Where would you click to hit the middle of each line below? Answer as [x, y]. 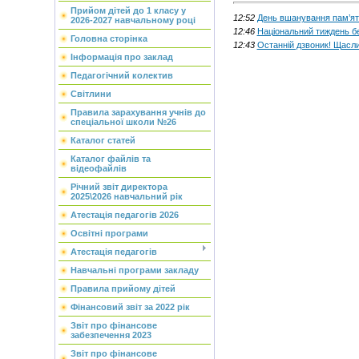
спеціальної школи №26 [123, 122]
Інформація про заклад [121, 57]
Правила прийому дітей [123, 288]
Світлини [91, 94]
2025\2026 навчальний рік [126, 196]
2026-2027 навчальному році [133, 20]
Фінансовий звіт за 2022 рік [130, 307]
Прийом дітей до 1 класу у [128, 10]
